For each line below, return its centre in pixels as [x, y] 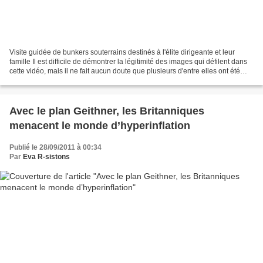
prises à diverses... [39, 80]
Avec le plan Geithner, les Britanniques [107, 111]
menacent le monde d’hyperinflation [100, 125]
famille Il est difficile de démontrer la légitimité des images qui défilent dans [128, 61]
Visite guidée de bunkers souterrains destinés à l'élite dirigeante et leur [122, 52]
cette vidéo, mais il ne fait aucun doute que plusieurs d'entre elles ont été [125, 71]
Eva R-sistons [46, 156]
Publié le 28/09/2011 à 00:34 [55, 147]
